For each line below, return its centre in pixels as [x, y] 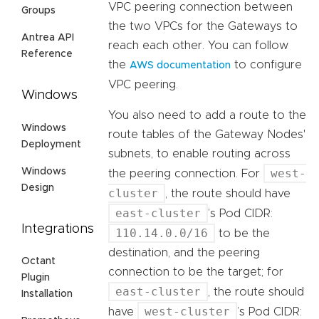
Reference [47, 54]
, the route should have [228, 194]
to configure [266, 65]
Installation [47, 294]
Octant [38, 262]
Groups [38, 10]
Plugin [36, 278]
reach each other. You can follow [198, 46]
